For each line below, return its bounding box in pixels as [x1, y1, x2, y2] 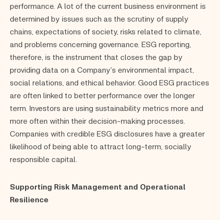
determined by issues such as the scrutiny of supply [10, 13, 189, 23]
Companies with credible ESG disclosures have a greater [10, 128, 205, 138]
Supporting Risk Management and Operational [10, 181, 186, 191]
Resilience [10, 194, 49, 204]
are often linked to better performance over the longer [10, 90, 195, 100]
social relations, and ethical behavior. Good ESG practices [10, 77, 209, 87]
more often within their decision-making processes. [10, 115, 185, 125]
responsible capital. [10, 154, 77, 164]
